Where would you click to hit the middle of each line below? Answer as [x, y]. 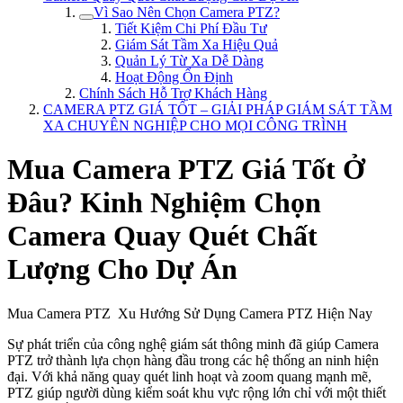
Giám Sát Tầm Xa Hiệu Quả [197, 44]
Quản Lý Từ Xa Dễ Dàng [189, 60]
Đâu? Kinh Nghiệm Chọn [164, 203]
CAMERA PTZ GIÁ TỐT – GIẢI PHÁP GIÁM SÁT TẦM [218, 109]
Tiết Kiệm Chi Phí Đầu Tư [191, 28]
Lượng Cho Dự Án [122, 269]
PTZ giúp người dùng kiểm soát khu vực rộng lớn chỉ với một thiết [197, 392]
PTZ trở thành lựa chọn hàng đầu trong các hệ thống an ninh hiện [193, 360]
